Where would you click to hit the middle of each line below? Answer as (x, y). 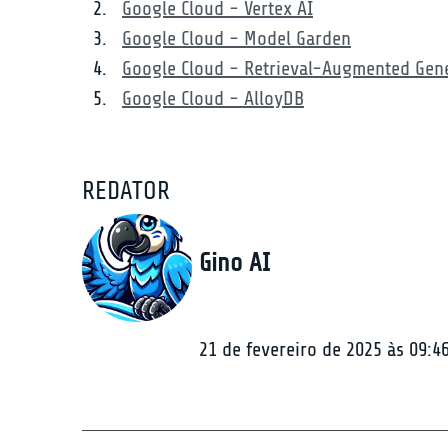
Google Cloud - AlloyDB (213, 98)
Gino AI (234, 263)
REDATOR (126, 191)
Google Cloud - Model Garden (236, 38)
